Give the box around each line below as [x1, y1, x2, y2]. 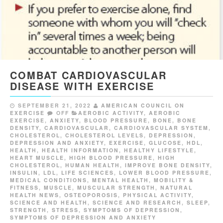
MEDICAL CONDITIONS [10, 176, 87, 184]
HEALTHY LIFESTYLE [124, 146, 194, 154]
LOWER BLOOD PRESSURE [119, 168, 210, 176]
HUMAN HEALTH [65, 161, 120, 169]
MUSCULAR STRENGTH [77, 183, 155, 191]
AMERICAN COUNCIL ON [101, 101, 185, 109]
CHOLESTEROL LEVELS [65, 131, 144, 139]
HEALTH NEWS [10, 191, 59, 199]
